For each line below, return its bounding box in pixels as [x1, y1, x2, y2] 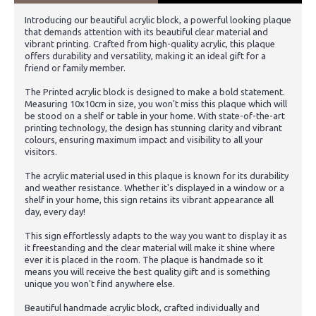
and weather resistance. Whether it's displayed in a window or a [25, 182, 284, 193]
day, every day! [25, 206, 85, 217]
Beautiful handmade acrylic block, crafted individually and [25, 302, 260, 312]
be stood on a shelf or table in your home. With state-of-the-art [25, 110, 285, 121]
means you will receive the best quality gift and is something [25, 266, 270, 276]
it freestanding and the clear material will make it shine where [25, 242, 275, 253]
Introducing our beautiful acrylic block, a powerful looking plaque [25, 14, 291, 25]
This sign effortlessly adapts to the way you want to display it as [25, 230, 287, 241]
